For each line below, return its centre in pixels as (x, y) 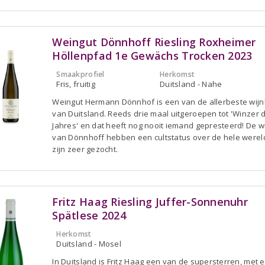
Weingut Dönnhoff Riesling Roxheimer (154, 42)
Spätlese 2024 (89, 215)
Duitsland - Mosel (89, 243)
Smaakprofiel (80, 74)
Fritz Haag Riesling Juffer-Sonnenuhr (150, 201)
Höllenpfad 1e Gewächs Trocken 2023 (152, 55)
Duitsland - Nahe (191, 84)
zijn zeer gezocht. (85, 149)
